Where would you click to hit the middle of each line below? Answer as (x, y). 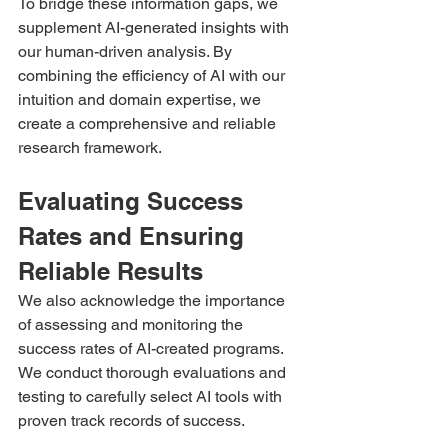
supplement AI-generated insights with (155, 27)
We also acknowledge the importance (153, 300)
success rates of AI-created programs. (152, 348)
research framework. (90, 147)
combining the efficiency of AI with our (153, 75)
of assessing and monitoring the (132, 324)
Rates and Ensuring (134, 235)
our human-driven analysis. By (127, 51)
